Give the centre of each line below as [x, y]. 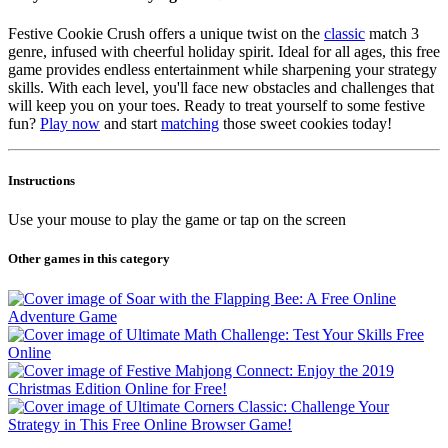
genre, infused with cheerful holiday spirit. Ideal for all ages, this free [224, 51]
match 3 [392, 33]
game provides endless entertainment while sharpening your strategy [222, 69]
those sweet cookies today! [305, 123]
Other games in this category [89, 259]
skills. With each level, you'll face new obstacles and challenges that [221, 87]
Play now [70, 123]
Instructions [41, 181]
